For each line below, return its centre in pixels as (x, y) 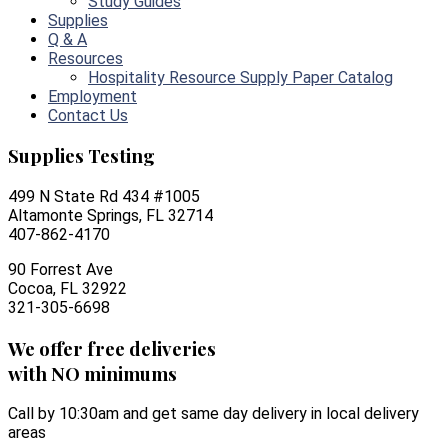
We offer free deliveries (112, 348)
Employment (92, 96)
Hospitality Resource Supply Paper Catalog (240, 77)
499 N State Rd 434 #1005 (104, 196)
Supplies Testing (81, 156)
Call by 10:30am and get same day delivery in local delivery (213, 414)
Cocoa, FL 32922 (67, 288)
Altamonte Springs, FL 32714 (110, 215)
